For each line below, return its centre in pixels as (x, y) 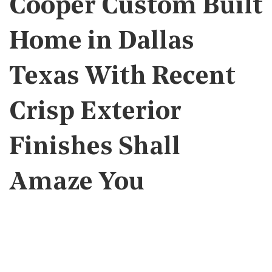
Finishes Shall (95, 148)
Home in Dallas (102, 42)
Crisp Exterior (95, 113)
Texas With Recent (122, 77)
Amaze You (77, 183)
